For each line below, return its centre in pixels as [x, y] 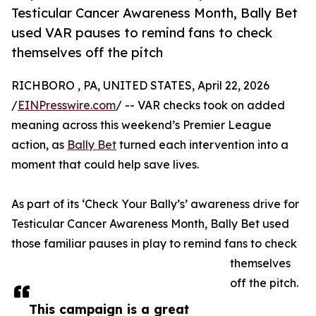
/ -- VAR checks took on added [200, 105]
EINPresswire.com [67, 105]
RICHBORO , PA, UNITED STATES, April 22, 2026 [140, 86]
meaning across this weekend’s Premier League [141, 125]
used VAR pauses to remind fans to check [142, 33]
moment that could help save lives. [105, 165]
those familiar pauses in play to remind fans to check [154, 244]
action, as [39, 145]
